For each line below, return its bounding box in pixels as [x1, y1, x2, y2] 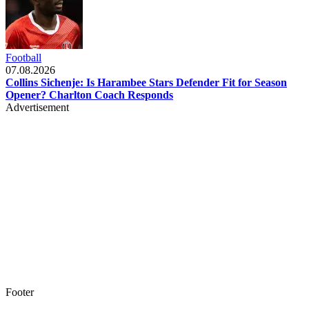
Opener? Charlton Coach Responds [6, 88, 173, 101]
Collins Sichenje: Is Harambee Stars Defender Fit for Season [6, 76, 287, 88]
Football [6, 51, 41, 63]
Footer [6, 286, 34, 298]
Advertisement [6, 101, 69, 113]
